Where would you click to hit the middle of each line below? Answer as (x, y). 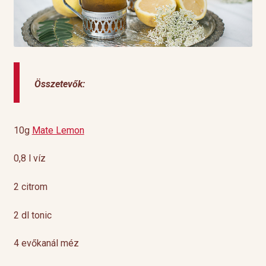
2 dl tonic (32, 215)
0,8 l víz (29, 159)
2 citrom (30, 187)
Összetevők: (59, 84)
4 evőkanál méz (46, 243)
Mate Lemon (58, 130)
